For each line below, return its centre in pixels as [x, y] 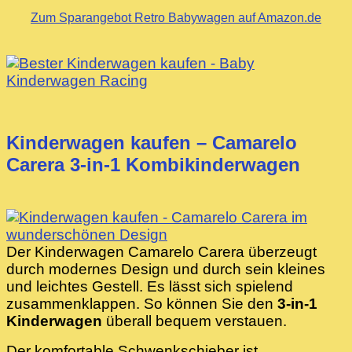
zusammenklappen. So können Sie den [142, 303]
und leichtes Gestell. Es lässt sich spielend [150, 286]
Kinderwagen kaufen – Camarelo [152, 142]
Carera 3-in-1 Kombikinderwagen [153, 164]
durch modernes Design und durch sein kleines [166, 269]
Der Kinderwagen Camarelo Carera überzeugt [161, 251]
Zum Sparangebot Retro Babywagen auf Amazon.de [176, 18]
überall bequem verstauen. [194, 321]
